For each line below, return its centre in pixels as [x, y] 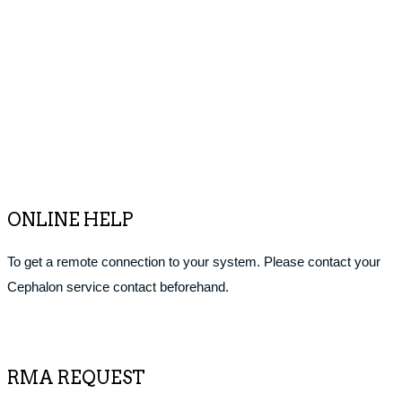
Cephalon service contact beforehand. [118, 286]
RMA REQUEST [76, 377]
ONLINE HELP [70, 219]
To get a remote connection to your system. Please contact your [194, 261]
